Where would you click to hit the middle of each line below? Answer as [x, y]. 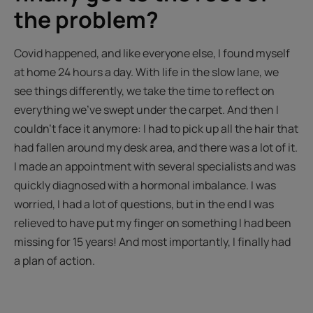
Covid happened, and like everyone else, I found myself [152, 53]
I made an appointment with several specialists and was [155, 167]
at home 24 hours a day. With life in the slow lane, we [146, 72]
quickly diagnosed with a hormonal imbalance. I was [145, 185]
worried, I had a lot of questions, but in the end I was [144, 204]
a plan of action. [54, 261]
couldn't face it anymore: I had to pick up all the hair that [156, 129]
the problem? [86, 20]
